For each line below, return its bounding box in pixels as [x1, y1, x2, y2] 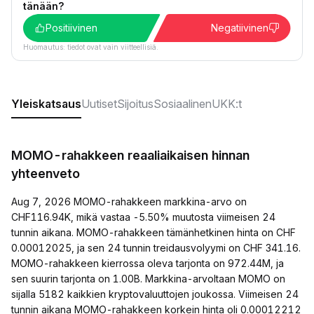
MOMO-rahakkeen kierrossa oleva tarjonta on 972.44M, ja [11, 257, 284, 269]
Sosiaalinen [153, 97, 212, 111]
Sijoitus [117, 97, 153, 111]
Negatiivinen [211, 22, 268, 34]
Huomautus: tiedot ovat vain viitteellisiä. [23, 43, 158, 51]
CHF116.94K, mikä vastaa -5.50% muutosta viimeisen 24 [11, 211, 275, 223]
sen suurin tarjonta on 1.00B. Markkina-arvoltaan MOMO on [11, 273, 285, 285]
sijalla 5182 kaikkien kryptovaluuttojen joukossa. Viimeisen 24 [11, 288, 299, 300]
